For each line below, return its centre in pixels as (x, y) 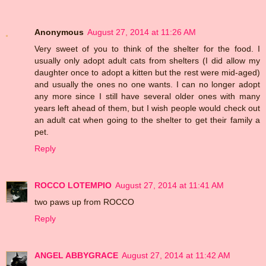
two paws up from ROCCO (84, 202)
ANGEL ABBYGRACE (76, 256)
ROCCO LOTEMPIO (73, 186)
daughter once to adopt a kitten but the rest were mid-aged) (147, 73)
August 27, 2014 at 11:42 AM (176, 256)
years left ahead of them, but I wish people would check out (147, 108)
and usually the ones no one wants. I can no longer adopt (147, 85)
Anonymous (59, 32)
